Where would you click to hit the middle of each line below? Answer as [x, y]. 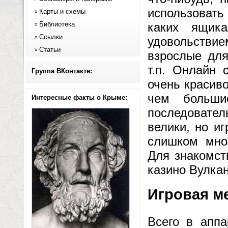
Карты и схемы [62, 11]
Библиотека [57, 24]
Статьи [50, 50]
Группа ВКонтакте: [62, 71]
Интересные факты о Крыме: [79, 97]
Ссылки [51, 37]
